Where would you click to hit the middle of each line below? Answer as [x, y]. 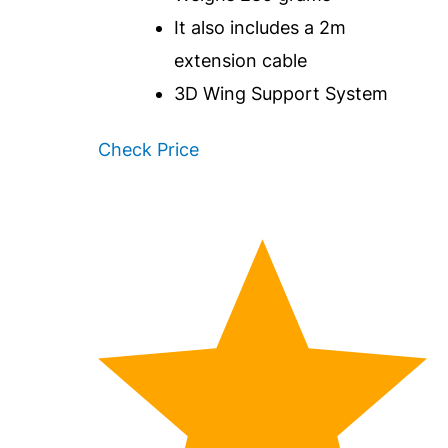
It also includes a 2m [260, 28]
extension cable [241, 61]
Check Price [148, 149]
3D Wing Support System [281, 94]
